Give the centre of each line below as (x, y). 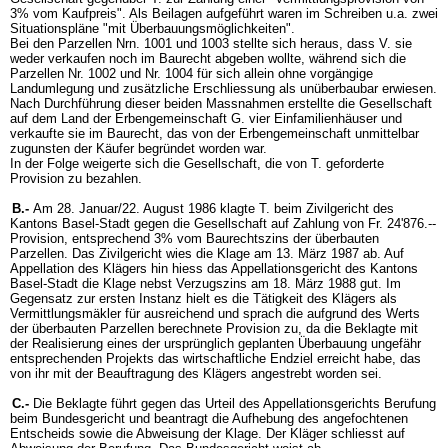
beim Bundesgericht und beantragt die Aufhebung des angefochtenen (209, 418)
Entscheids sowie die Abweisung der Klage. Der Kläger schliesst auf (207, 433)
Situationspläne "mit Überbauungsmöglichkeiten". (152, 28)
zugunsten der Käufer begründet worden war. (138, 148)
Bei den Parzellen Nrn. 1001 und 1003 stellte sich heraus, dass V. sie (211, 43)
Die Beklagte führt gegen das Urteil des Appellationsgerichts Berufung (234, 403)
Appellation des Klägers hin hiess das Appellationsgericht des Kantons (214, 268)
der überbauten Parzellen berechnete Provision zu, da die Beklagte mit (214, 328)
